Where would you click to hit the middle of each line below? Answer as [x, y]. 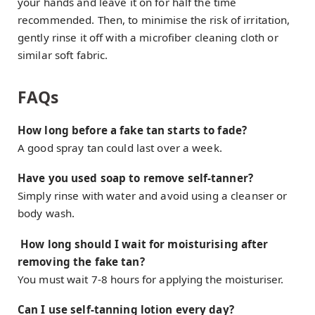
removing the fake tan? [81, 261]
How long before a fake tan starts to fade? [133, 130]
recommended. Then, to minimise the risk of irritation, [154, 20]
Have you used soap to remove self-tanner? [135, 178]
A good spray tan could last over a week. [120, 148]
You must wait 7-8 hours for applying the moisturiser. [151, 279]
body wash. [46, 213]
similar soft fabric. [63, 55]
